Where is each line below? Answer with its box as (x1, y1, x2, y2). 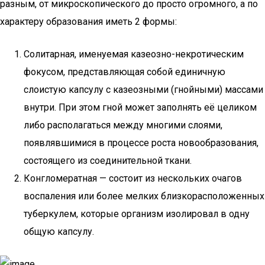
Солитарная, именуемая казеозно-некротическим (24, 49, 244, 60)
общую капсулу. (24, 226, 94, 237)
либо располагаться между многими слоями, (24, 119, 222, 131)
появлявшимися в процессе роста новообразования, (24, 137, 258, 148)
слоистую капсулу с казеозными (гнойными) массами (24, 84, 263, 95)
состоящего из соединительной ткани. (24, 155, 192, 166)
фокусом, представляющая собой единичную (24, 66, 225, 77)
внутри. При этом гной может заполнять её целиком (24, 102, 257, 113)
